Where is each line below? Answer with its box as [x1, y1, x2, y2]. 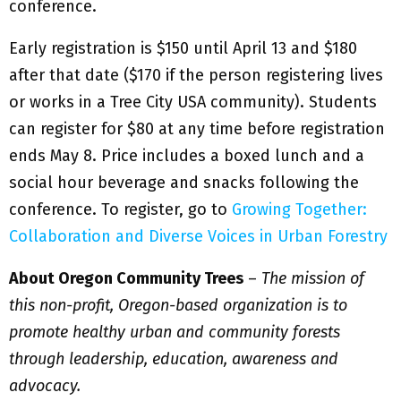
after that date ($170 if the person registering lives [9, 65, 383, 86]
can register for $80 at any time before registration [9, 119, 385, 140]
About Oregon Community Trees [9, 269, 243, 289]
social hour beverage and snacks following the [9, 173, 359, 193]
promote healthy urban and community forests [9, 322, 340, 343]
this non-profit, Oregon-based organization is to [9, 295, 347, 316]
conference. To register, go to [9, 200, 232, 220]
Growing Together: [232, 200, 367, 220]
